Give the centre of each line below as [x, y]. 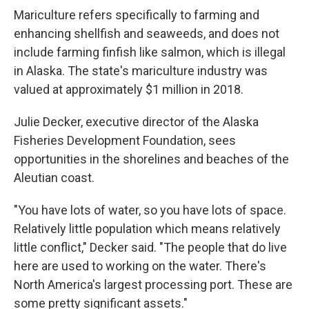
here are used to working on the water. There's [140, 266]
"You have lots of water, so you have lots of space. [150, 210]
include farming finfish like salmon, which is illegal [150, 52]
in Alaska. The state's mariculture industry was [141, 70]
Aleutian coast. [54, 177]
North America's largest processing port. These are [153, 284]
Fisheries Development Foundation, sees [125, 140]
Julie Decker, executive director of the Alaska [136, 121]
